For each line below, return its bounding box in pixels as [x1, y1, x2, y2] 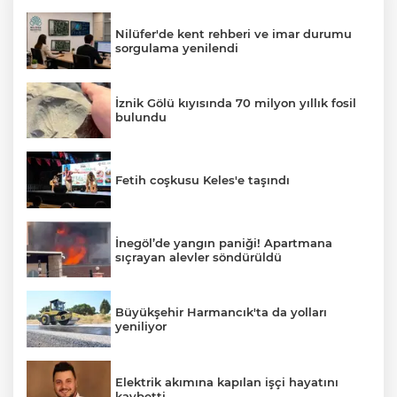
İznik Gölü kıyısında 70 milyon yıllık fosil [115, 96, 356, 111]
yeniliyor [115, 319, 167, 334]
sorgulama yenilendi [115, 40, 238, 55]
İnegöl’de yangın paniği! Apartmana [115, 235, 332, 250]
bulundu [115, 110, 167, 125]
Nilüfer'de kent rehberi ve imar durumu [115, 26, 352, 41]
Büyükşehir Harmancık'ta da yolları [115, 305, 327, 320]
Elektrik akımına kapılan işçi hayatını [115, 374, 339, 389]
